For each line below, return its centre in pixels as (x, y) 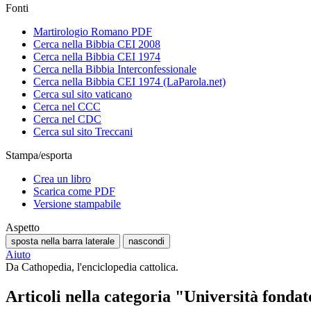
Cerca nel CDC (67, 119)
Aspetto (23, 228)
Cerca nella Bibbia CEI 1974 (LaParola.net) (129, 82)
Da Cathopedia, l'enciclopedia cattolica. (92, 267)
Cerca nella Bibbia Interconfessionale (115, 69)
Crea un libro (62, 179)
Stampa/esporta (39, 155)
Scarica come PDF (74, 192)
